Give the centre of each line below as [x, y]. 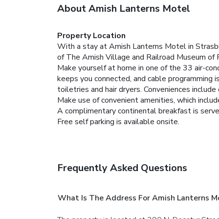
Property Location [91, 35]
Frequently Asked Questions [122, 168]
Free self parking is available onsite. [118, 121]
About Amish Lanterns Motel [124, 8]
